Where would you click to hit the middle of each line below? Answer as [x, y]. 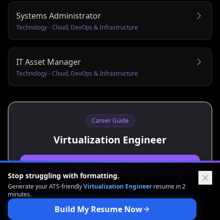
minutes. [20, 194]
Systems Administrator [59, 16]
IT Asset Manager [49, 62]
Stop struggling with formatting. [64, 176]
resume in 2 [169, 186]
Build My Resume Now [98, 209]
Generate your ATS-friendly [46, 186]
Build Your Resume [110, 166]
